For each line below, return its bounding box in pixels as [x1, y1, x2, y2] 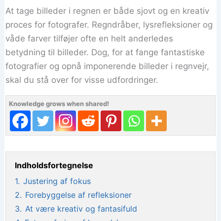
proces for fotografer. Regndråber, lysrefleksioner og [5, 19, 213, 30]
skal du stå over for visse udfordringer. [5, 74, 159, 85]
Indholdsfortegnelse [15, 160, 94, 170]
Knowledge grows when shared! [9, 99, 110, 108]
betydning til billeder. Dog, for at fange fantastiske [5, 47, 205, 57]
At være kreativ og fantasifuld [25, 203, 138, 214]
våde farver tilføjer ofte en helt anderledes [5, 33, 174, 43]
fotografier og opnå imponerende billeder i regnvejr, [5, 61, 210, 71]
